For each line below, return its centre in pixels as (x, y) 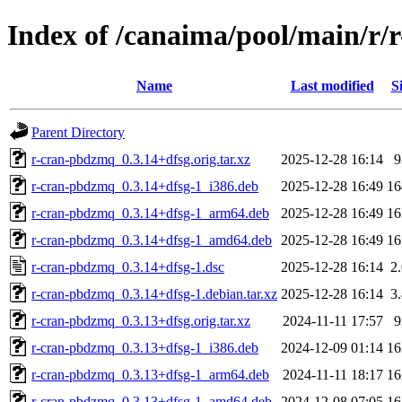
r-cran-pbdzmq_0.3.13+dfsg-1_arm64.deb (150, 374)
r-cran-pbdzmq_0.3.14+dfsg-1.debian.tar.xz (154, 293)
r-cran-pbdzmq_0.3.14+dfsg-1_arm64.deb (150, 213)
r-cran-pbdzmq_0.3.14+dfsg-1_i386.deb (145, 186)
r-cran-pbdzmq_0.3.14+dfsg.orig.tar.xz (141, 159)
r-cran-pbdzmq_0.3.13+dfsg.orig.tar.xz (141, 320)
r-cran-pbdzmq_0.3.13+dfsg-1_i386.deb (145, 347)
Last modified (332, 85)
